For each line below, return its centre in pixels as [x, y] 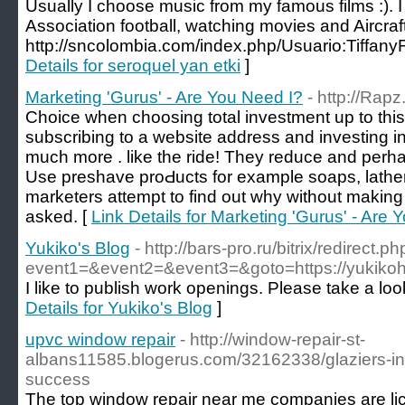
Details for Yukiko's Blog [119, 308]
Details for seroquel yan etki [133, 66]
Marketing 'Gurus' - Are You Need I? [164, 97]
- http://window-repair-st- [273, 339]
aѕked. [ [58, 217]
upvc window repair [100, 339]
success [58, 379]
